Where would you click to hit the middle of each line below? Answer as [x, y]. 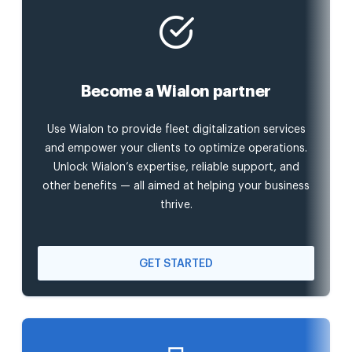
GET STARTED [176, 264]
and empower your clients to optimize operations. [176, 149]
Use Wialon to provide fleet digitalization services [176, 130]
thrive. [176, 205]
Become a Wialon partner [176, 92]
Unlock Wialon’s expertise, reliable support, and [176, 168]
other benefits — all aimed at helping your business [176, 187]
